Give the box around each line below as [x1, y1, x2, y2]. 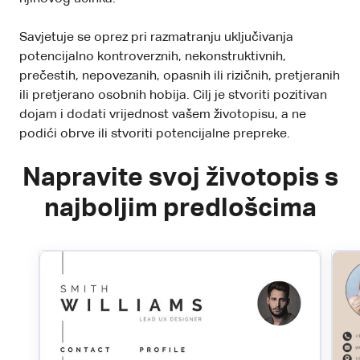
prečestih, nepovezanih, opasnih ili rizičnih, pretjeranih [19, 69, 340, 83]
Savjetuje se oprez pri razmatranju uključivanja [19, 31, 293, 44]
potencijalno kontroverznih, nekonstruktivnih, [19, 50, 286, 63]
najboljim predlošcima [43, 195, 317, 222]
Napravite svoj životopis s [22, 165, 338, 191]
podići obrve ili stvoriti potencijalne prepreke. [19, 127, 290, 141]
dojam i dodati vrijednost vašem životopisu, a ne [19, 108, 306, 121]
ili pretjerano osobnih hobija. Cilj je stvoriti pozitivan [19, 88, 327, 102]
